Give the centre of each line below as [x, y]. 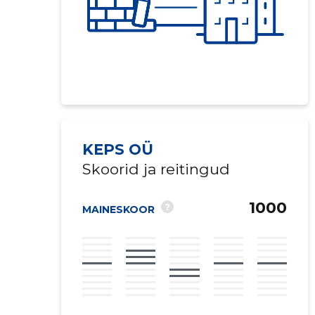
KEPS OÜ [117, 149]
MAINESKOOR [118, 210]
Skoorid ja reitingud [156, 169]
